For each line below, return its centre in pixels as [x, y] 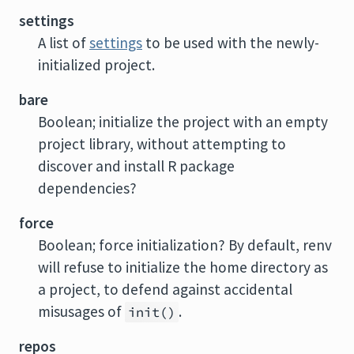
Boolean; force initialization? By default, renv [185, 245]
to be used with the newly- [231, 43]
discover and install [103, 166]
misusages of [81, 311]
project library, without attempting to [162, 144]
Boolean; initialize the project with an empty [183, 122]
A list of [64, 43]
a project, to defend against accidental [165, 289]
